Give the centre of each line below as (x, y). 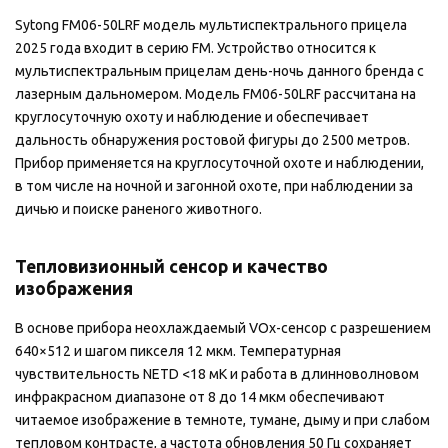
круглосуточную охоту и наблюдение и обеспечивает (192, 116)
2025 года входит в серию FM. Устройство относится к (195, 47)
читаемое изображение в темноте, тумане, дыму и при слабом (222, 420)
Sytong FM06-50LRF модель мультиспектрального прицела (211, 24)
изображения (74, 288)
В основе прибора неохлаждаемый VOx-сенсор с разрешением (223, 328)
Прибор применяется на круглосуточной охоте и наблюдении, (219, 162)
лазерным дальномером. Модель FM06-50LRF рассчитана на (215, 93)
